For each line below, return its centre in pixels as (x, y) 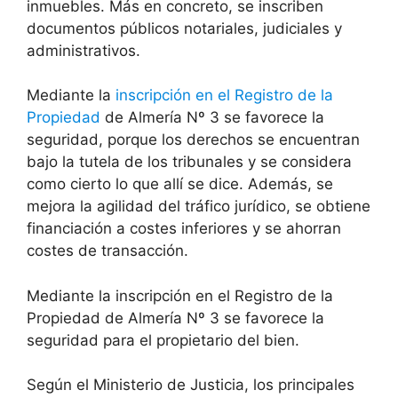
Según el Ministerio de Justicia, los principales (191, 385)
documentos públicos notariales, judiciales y (184, 28)
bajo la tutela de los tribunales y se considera (189, 162)
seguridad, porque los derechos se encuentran (193, 140)
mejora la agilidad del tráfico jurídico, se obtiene (199, 207)
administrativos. (84, 50)
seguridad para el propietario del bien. (163, 340)
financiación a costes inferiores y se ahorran (184, 229)
